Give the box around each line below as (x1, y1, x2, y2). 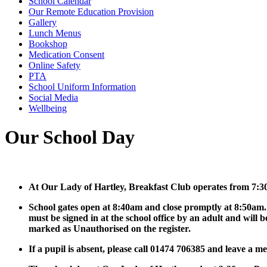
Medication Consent (29, 49, 104, 60)
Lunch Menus (29, 27, 81, 38)
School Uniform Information (29, 81, 136, 92)
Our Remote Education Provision (29, 6, 154, 17)
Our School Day (5, 126, 135, 148)
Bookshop (29, 38, 67, 49)
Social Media (29, 92, 78, 103)
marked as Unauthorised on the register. (29, 223, 191, 234)
